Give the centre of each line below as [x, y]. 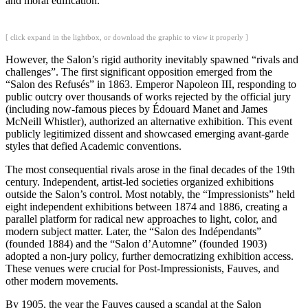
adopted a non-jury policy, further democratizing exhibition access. [150, 256]
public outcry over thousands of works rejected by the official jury [148, 96]
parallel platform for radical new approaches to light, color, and [141, 219]
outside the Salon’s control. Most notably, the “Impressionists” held [150, 194]
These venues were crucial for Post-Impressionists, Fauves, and [142, 268]
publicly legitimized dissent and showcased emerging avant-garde [147, 133]
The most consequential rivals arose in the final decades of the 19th [150, 169]
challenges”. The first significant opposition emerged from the [139, 71]
